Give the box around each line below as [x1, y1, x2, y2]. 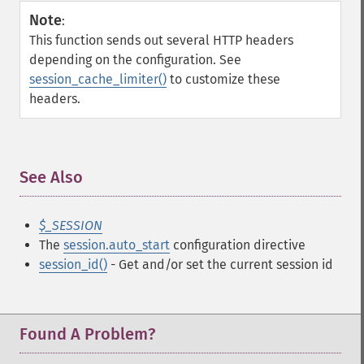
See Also [19, 167, 83, 187]
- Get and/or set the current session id [107, 257, 333, 272]
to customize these [167, 71, 280, 87]
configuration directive [170, 237, 305, 253]
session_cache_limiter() [29, 71, 167, 87]
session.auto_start [63, 237, 170, 253]
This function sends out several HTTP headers [29, 32, 293, 48]
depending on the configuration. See [29, 52, 241, 67]
